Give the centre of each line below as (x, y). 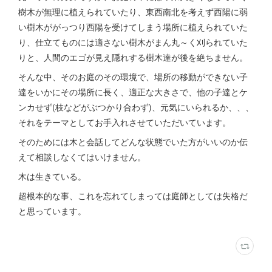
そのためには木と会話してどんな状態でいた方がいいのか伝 (133, 141)
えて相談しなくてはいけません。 (82, 157)
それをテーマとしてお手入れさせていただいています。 (124, 122)
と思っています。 (52, 211)
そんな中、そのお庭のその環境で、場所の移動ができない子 (133, 76)
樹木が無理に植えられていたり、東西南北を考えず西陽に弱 (133, 12)
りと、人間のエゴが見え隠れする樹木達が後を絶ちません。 (133, 57)
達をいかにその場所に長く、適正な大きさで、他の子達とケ (133, 92)
